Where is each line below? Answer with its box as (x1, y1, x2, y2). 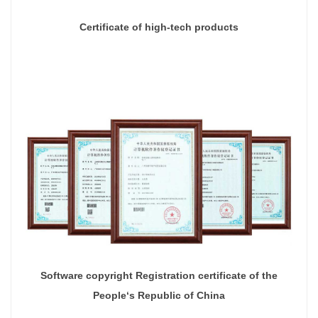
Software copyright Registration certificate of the (40, 270, 278, 282)
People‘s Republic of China (93, 290, 225, 302)
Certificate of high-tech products (79, 21, 238, 33)
